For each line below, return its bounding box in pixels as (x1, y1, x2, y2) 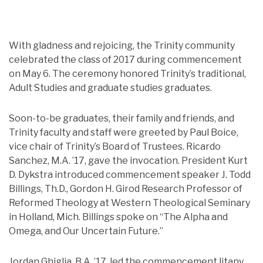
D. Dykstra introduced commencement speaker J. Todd (9, 168, 251, 180)
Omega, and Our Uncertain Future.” (9, 225, 163, 237)
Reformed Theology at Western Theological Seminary (9, 197, 250, 208)
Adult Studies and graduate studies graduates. (9, 82, 212, 93)
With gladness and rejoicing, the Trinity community (9, 39, 235, 51)
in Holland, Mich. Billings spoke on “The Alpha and (9, 211, 228, 222)
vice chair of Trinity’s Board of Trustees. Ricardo (9, 140, 221, 152)
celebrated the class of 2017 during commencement (9, 53, 242, 65)
